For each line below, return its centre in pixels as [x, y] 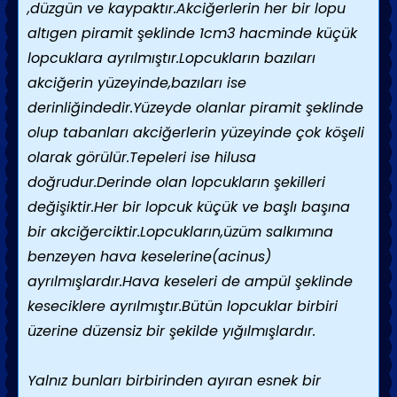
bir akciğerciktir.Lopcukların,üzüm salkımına [180, 232]
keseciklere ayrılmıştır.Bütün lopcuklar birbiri [183, 306]
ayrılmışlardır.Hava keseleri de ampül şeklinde [190, 281]
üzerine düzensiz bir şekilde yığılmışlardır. [171, 331]
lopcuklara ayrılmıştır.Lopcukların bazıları [171, 58]
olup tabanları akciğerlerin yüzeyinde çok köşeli [196, 132]
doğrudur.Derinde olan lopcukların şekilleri [176, 182]
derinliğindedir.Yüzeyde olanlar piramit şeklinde [195, 108]
